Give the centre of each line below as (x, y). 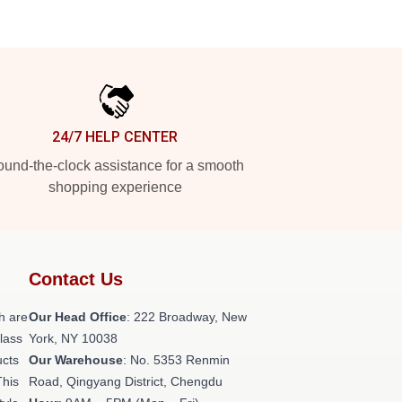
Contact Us (76, 279)
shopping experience (115, 187)
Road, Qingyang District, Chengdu (126, 381)
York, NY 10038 (73, 338)
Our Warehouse (76, 360)
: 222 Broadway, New (187, 317)
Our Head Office (78, 317)
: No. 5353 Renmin (176, 360)
